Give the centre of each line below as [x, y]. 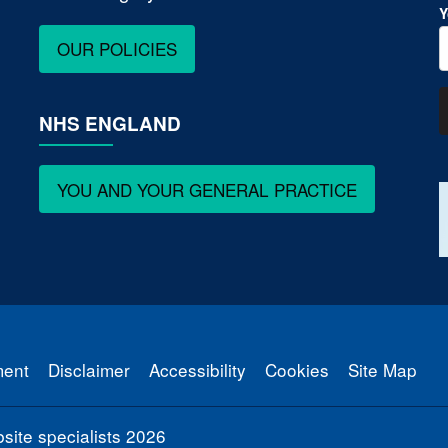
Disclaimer [89, 370]
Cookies [297, 370]
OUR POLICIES [117, 49]
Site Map [382, 370]
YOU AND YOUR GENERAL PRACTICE [207, 189]
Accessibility [197, 370]
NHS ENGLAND [109, 123]
